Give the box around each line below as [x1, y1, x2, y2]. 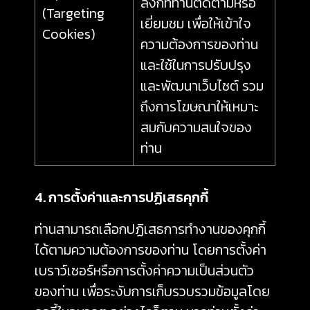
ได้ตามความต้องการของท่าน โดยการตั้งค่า [35, 239, 266, 260]
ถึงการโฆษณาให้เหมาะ [140, 96, 259, 117]
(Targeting [42, 3, 104, 24]
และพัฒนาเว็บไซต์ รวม [140, 75, 264, 96]
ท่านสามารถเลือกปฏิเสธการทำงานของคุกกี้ [35, 219, 266, 239]
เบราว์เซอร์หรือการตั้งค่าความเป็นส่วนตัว [35, 260, 254, 281]
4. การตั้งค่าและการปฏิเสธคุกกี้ [35, 187, 208, 208]
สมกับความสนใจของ [140, 117, 252, 138]
